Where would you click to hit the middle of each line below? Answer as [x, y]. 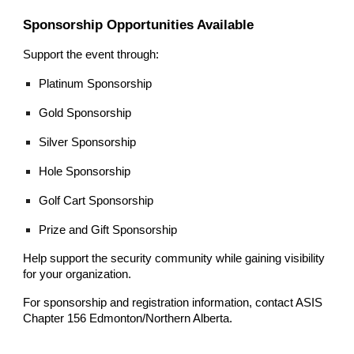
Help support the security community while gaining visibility [174, 258]
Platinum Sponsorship [96, 83]
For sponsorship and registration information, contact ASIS [173, 302]
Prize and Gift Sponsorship [108, 230]
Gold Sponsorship [85, 113]
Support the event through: [91, 54]
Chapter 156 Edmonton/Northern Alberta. [128, 318]
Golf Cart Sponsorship [96, 200]
